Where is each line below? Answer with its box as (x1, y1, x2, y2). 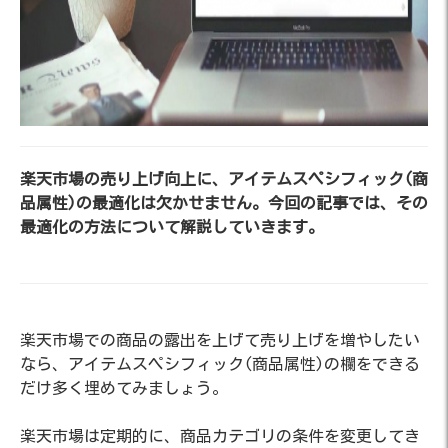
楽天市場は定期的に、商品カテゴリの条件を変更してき (20, 428, 420, 444)
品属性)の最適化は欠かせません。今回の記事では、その (20, 195, 428, 211)
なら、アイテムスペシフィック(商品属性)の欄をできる (20, 356, 420, 372)
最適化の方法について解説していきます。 (20, 219, 324, 235)
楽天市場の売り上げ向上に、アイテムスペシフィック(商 (20, 171, 428, 187)
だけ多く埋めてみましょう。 (20, 380, 228, 396)
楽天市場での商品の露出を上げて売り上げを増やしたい (20, 332, 420, 348)
